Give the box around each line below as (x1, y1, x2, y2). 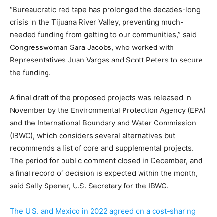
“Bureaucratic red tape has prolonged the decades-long (10, 4, 201, 14)
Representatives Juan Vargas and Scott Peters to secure (10, 55, 203, 64)
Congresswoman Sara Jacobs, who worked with (10, 42, 174, 52)
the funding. (10, 67, 51, 77)
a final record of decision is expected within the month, (10, 168, 198, 178)
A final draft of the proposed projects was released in (10, 93, 191, 102)
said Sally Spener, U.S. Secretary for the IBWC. (10, 181, 169, 190)
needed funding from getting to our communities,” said (10, 30, 197, 39)
